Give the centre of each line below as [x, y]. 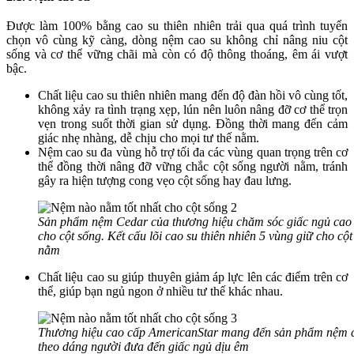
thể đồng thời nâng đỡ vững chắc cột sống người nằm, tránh [193, 167]
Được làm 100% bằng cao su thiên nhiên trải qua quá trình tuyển [177, 26]
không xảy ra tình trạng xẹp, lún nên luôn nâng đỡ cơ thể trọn [193, 110]
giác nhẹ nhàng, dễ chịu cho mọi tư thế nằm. [149, 138]
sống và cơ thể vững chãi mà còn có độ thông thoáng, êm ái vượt [177, 55]
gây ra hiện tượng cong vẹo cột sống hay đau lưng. [165, 181]
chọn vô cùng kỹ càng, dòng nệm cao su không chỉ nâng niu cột [177, 40]
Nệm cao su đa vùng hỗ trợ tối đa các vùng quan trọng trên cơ [193, 153]
